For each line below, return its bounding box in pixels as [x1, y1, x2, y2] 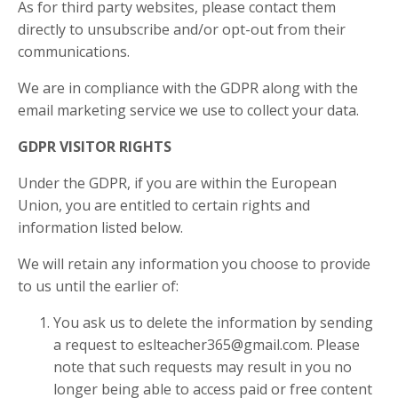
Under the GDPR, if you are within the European [18, 173, 337, 194]
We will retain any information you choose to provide [18, 254, 370, 275]
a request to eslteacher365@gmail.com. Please [53, 335, 360, 355]
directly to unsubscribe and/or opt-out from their [18, 20, 346, 40]
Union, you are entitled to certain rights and [18, 195, 310, 216]
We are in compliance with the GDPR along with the [18, 78, 358, 99]
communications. [18, 42, 130, 62]
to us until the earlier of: [18, 276, 179, 297]
